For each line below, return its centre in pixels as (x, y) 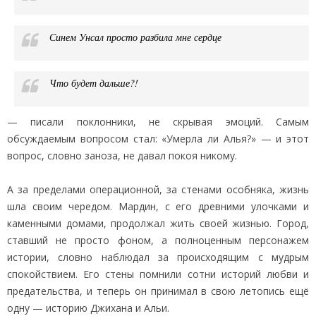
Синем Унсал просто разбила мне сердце (135, 37)
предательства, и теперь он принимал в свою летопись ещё (158, 291)
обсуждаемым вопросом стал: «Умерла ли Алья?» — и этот (158, 138)
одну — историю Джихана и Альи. (88, 308)
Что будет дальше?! (94, 83)
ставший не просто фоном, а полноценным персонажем (158, 240)
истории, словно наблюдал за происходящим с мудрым (158, 257)
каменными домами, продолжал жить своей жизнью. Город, (158, 223)
